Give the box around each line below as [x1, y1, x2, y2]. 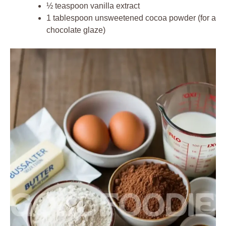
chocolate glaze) [46, 25, 105, 34]
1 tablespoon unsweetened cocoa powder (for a [46, 13, 216, 22]
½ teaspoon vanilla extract [46, 1, 140, 10]
